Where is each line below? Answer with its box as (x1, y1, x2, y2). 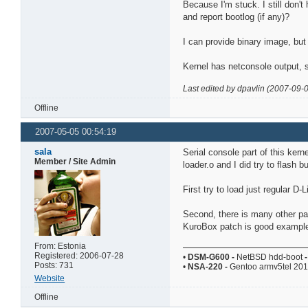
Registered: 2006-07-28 (34, 250, 124, 261)
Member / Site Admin (34, 156, 116, 166)
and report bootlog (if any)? (183, 11, 290, 22)
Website (34, 273, 65, 283)
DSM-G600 (188, 252, 230, 262)
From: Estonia (34, 241, 87, 251)
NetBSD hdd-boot (234, 252, 305, 262)
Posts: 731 (34, 260, 74, 270)
